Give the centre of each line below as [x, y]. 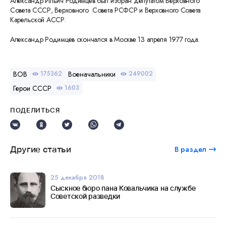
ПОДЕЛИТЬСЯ [35, 110]
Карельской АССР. [40, 19]
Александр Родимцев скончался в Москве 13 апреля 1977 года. [105, 39]
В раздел [190, 150]
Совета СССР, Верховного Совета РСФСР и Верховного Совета [106, 10]
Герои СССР [32, 88]
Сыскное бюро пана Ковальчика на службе [123, 188]
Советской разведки [85, 196]
